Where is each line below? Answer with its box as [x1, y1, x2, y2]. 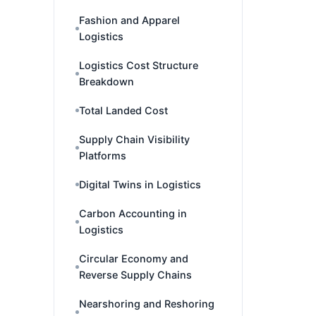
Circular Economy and [79, 253, 188, 265]
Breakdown [79, 75, 134, 87]
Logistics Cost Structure [79, 59, 198, 71]
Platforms [79, 150, 126, 162]
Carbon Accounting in [79, 207, 187, 219]
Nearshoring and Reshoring [79, 298, 214, 310]
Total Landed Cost [79, 104, 168, 116]
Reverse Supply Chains [79, 269, 192, 281]
